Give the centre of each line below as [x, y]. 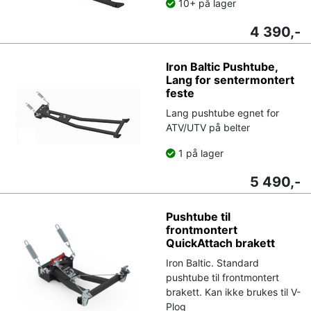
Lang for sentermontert [230, 79]
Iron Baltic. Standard [212, 262]
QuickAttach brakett [220, 243]
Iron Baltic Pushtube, [222, 66]
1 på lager [200, 153]
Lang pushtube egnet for [222, 112]
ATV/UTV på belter [208, 127]
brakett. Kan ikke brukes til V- [233, 292]
